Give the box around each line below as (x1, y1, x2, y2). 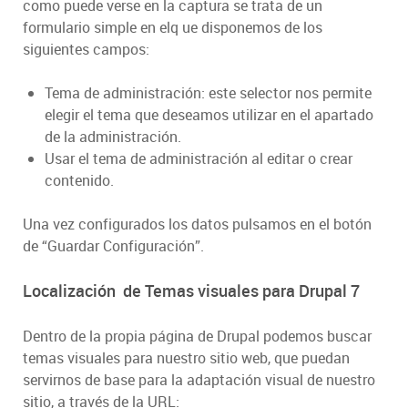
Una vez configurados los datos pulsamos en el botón (23, 214, 372, 235)
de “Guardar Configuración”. (23, 236, 204, 257)
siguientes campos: (23, 39, 149, 60)
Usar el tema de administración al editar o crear (45, 148, 352, 169)
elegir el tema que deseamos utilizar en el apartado (45, 105, 373, 126)
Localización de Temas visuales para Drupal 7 (23, 280, 360, 302)
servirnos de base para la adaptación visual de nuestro (23, 370, 375, 391)
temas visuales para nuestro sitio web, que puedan (23, 348, 350, 369)
